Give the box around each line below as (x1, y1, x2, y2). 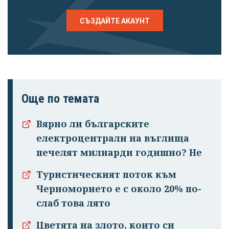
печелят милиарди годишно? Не (36, 146, 202, 159)
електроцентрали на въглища (36, 132, 189, 145)
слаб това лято (36, 197, 110, 210)
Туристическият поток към (36, 168, 176, 181)
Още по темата (21, 91, 99, 106)
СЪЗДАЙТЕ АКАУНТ (79, 16, 150, 25)
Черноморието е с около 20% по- (36, 182, 201, 195)
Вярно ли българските (36, 118, 149, 130)
